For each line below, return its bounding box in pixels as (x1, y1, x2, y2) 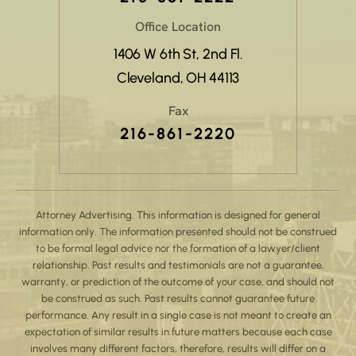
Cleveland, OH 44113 (116, 68, 240, 87)
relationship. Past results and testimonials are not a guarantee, (32, 258, 324, 271)
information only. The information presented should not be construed (19, 225, 337, 238)
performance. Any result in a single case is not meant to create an (25, 308, 331, 321)
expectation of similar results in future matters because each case (24, 325, 332, 338)
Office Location (135, 17, 221, 35)
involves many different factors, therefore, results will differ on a (30, 342, 326, 354)
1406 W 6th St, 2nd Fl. (113, 44, 243, 63)
